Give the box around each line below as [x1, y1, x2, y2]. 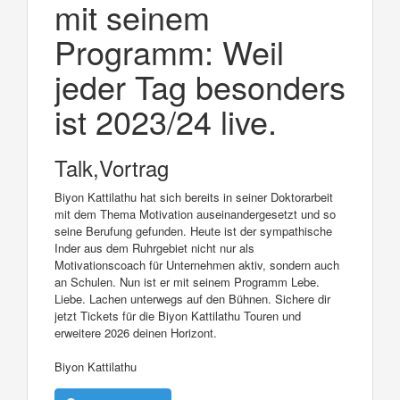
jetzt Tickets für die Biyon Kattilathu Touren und [54, 306, 301, 324]
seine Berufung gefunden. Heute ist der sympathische [54, 221, 332, 239]
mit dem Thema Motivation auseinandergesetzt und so [54, 204, 336, 222]
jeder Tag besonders [54, 62, 346, 109]
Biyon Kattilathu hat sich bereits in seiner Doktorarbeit [54, 187, 333, 205]
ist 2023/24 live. [54, 97, 277, 144]
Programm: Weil [54, 28, 284, 74]
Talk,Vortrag [54, 151, 169, 183]
